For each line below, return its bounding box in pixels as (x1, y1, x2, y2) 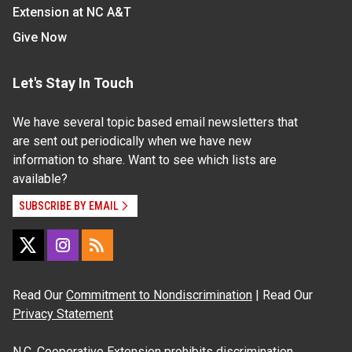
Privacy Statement (13, 306, 113, 321)
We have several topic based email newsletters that (13, 114, 298, 130)
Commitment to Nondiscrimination (66, 287, 252, 302)
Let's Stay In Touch (13, 74, 134, 91)
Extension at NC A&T (13, 4, 131, 20)
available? (13, 170, 68, 186)
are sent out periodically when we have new (13, 133, 251, 148)
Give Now (13, 29, 67, 45)
